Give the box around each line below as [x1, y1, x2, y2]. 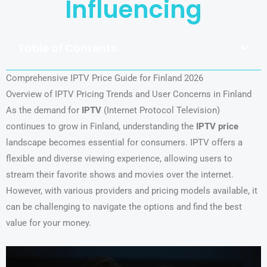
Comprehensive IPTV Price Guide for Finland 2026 [6, 72, 203, 83]
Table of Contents [18, 40, 117, 55]
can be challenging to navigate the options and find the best [6, 201, 242, 212]
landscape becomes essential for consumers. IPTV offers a [6, 136, 243, 148]
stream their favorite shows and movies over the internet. [6, 169, 234, 180]
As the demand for [6, 104, 82, 116]
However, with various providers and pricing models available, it [6, 185, 257, 196]
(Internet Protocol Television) [101, 104, 220, 116]
